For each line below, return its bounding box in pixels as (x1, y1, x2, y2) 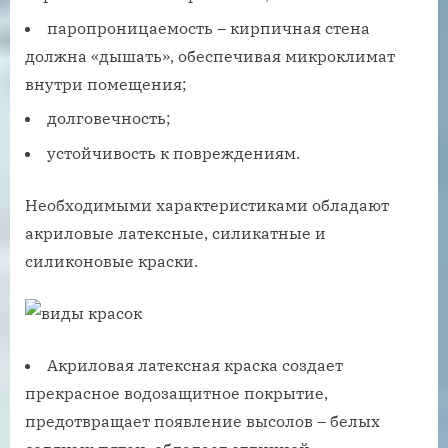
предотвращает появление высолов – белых (25, 410, 380, 431)
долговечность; (47, 108, 171, 129)
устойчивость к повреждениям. (47, 142, 300, 163)
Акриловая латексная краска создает (47, 354, 343, 375)
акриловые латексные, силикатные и (25, 222, 326, 243)
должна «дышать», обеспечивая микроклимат (25, 46, 395, 67)
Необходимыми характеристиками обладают (25, 194, 389, 215)
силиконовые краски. (25, 250, 198, 271)
